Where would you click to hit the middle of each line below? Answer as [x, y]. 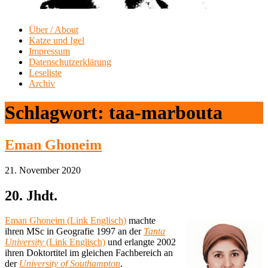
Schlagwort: [57, 113]
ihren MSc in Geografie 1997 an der [74, 232]
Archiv [42, 83]
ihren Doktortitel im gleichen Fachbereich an [89, 253]
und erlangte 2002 [141, 242]
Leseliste [45, 72]
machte [141, 221]
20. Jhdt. [31, 195]
